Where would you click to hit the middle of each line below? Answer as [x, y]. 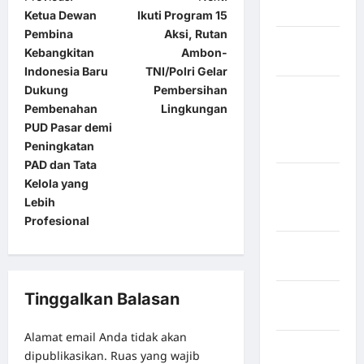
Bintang [297, 216]
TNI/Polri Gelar [186, 71]
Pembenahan [61, 109]
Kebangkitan [59, 53]
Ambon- [204, 53]
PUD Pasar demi [68, 128]
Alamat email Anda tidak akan [106, 337]
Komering [303, 129]
